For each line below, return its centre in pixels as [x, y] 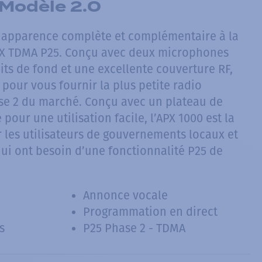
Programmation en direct [150, 212]
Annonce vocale [125, 195]
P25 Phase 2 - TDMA [134, 228]
